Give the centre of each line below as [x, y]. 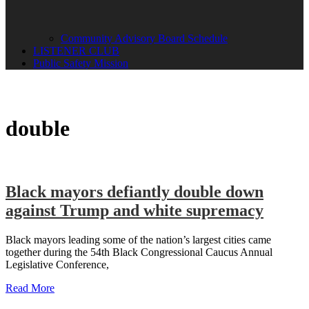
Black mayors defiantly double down [134, 191]
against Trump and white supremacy [134, 210]
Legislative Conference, [57, 264]
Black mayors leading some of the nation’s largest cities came [138, 239]
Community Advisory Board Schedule [144, 38]
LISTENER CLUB [76, 51]
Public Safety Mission [81, 63]
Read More [30, 288]
